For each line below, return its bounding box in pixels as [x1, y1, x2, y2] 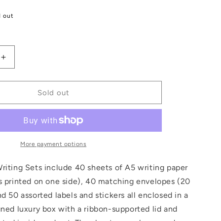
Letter [2, 108, 26, 118]
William [2, 87, 32, 98]
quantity [2, 67, 34, 77]
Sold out [37, 88, 70, 97]
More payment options [20, 141, 87, 148]
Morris [2, 98, 28, 108]
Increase [2, 56, 37, 67]
